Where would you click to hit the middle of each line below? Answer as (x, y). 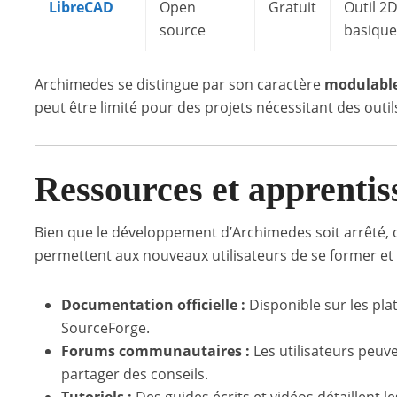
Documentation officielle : (153, 305)
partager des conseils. (135, 374)
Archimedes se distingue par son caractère (179, 84)
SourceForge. (105, 328)
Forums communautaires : (156, 351)
